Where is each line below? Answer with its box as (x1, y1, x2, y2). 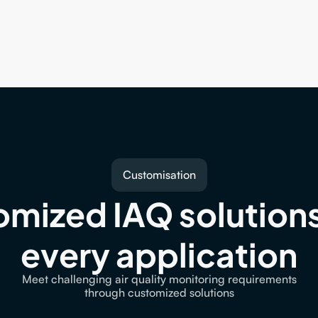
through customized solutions (84, 285, 234, 300)
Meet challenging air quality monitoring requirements (21, 272, 297, 286)
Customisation (122, 168, 196, 182)
